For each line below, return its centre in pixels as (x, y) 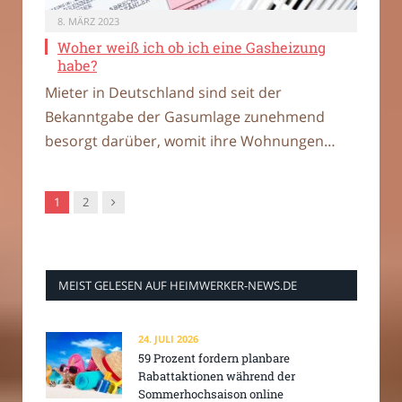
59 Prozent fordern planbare (214, 358)
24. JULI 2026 (168, 339)
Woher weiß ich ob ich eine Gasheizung (192, 48)
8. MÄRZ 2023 (88, 22)
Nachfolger (140, 201)
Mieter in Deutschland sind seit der (163, 93)
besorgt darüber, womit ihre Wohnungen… (190, 141)
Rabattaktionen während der (217, 376)
